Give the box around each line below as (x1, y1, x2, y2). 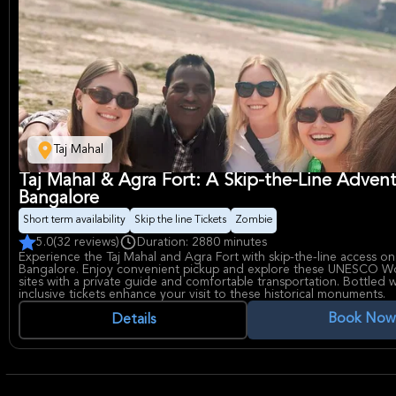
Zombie (235, 215, 272, 225)
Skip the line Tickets (134, 215, 226, 225)
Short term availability (23, 215, 126, 225)
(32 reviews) (53, 236, 119, 248)
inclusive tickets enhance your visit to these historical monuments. (19, 288, 385, 301)
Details (110, 313, 156, 327)
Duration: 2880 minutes (137, 236, 267, 248)
